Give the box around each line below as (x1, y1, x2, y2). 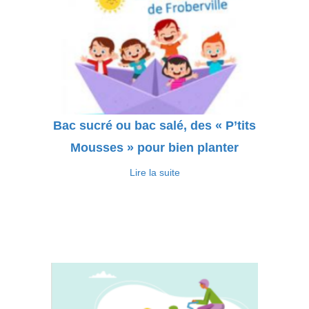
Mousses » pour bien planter (70, 141, 239, 154)
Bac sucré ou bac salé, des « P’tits (53, 119, 256, 132)
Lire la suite (129, 167, 180, 178)
